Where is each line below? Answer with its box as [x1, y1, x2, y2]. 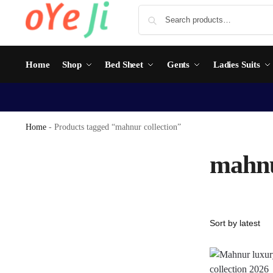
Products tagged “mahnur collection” [54, 122, 181, 132]
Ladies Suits [213, 60, 260, 69]
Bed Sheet [105, 60, 144, 69]
